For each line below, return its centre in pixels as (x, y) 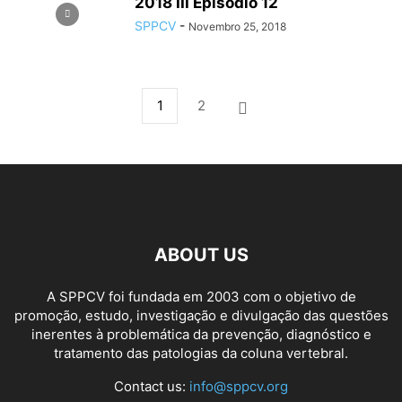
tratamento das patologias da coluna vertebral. (201, 353)
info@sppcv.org (239, 386)
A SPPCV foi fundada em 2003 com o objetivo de (201, 297)
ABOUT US (201, 255)
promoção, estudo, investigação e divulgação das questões (201, 315)
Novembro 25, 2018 (237, 26)
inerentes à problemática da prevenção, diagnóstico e (201, 334)
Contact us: (152, 386)
